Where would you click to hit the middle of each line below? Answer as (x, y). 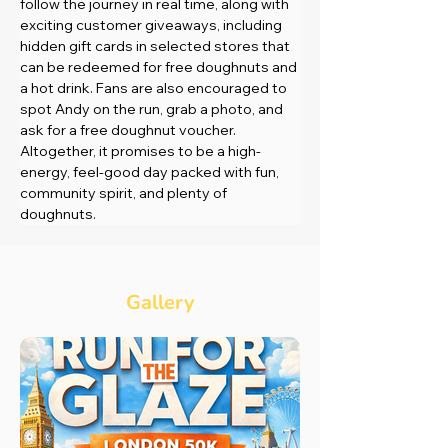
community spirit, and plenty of (125, 192)
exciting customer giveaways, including (152, 24)
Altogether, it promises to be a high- (140, 150)
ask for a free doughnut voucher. (129, 129)
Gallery (160, 302)
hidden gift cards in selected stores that (156, 45)
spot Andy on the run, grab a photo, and (153, 108)
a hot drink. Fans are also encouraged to (155, 87)
